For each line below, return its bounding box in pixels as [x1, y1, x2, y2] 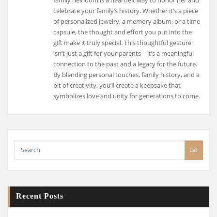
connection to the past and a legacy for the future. [53, 59, 198, 68]
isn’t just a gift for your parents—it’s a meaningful [53, 48, 194, 58]
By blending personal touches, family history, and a [53, 70, 200, 79]
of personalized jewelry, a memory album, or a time [53, 16, 201, 26]
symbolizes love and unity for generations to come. [53, 91, 201, 100]
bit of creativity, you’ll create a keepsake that [53, 80, 181, 90]
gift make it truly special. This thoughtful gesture [53, 38, 192, 47]
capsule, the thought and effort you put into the [53, 27, 192, 36]
